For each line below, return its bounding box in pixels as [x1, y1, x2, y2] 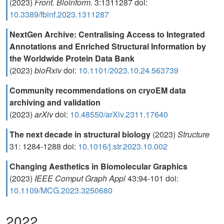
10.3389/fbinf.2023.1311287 [9, 8, 109, 20]
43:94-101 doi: [125, 172, 178, 184]
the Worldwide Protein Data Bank [9, 52, 134, 64]
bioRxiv [34, 64, 63, 76]
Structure [177, 128, 209, 140]
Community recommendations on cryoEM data [9, 84, 186, 96]
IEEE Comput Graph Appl [34, 172, 125, 184]
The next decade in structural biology [9, 128, 150, 140]
